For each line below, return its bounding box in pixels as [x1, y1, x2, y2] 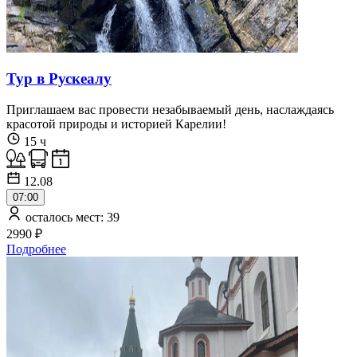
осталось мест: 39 [22, 210, 120, 224]
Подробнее [6, 242, 66, 256]
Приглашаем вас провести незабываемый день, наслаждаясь [6, 103, 334, 116]
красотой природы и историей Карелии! [6, 117, 226, 131]
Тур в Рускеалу [6, 70, 112, 88]
